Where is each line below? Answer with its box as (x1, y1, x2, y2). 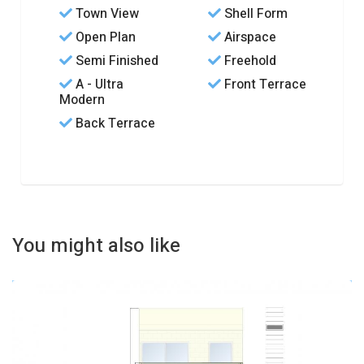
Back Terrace (72, 114, 156, 133)
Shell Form (221, 4, 288, 24)
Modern (59, 90, 106, 110)
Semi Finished (72, 51, 159, 71)
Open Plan (72, 28, 136, 47)
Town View (72, 4, 140, 24)
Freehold (221, 51, 276, 71)
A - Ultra (72, 75, 124, 94)
